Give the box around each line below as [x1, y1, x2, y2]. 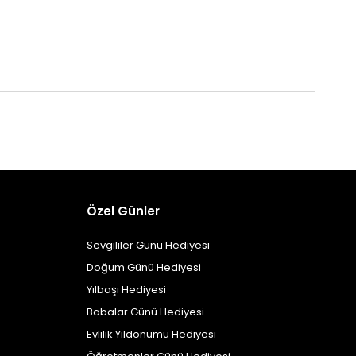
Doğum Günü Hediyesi [86, 259, 201, 275]
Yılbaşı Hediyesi [86, 281, 166, 297]
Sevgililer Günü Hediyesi [86, 237, 210, 253]
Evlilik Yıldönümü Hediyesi [86, 326, 216, 342]
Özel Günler [86, 202, 160, 219]
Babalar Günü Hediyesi [86, 304, 204, 319]
